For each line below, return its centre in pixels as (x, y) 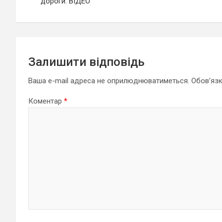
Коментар (46, 101)
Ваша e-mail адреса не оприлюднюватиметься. (109, 81)
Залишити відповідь (86, 62)
